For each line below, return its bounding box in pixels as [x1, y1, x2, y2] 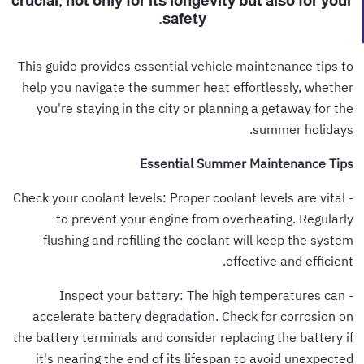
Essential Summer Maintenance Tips [142, 154, 356, 171]
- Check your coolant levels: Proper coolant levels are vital [15, 188, 348, 206]
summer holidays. [255, 120, 356, 137]
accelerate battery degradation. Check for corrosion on [35, 307, 356, 324]
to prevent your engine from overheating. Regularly [58, 210, 356, 227]
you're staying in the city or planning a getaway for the [39, 99, 356, 116]
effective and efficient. [228, 252, 356, 269]
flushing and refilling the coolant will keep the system [45, 231, 356, 248]
